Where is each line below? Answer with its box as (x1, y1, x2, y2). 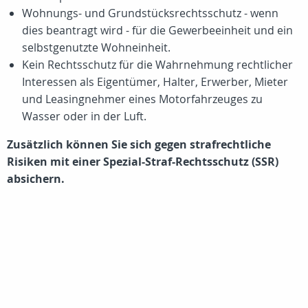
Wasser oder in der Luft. (22, 109, 146, 124)
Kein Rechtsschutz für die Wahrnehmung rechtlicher (22, 57, 293, 72)
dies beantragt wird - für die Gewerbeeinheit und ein (22, 23, 293, 38)
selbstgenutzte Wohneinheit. (22, 40, 170, 55)
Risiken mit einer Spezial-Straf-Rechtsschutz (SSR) (7, 154, 278, 169)
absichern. (7, 171, 65, 186)
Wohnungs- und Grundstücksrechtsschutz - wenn (22, 5, 278, 21)
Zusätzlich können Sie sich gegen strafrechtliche (7, 137, 271, 152)
